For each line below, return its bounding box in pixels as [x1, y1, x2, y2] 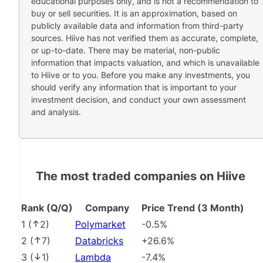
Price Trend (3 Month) [141, 202, 244, 214]
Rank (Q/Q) [21, 202, 73, 214]
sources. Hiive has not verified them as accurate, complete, [31, 32, 258, 43]
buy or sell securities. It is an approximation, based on [31, 8, 237, 18]
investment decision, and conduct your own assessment [31, 94, 246, 104]
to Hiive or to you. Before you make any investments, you [31, 69, 250, 80]
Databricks [75, 235, 123, 247]
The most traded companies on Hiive [36, 168, 245, 183]
